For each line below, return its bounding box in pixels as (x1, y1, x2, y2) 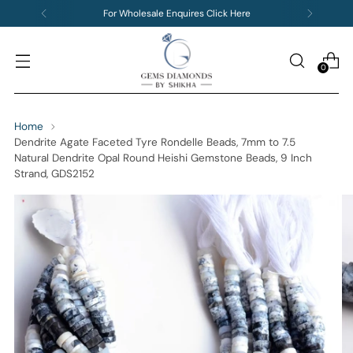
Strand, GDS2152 (14, 167, 95, 181)
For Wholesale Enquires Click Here (102, 6, 251, 20)
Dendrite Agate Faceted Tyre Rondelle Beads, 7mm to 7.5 (14, 136, 295, 150)
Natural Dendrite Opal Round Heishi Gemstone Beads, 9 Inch (14, 151, 312, 165)
